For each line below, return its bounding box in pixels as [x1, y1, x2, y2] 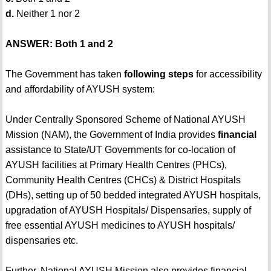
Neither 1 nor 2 [13, 8, 80, 19]
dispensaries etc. [5, 235, 78, 246]
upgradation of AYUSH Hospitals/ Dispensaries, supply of [5, 205, 251, 216]
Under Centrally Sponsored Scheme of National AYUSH [5, 114, 246, 125]
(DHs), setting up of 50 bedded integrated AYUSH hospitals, [5, 190, 261, 201]
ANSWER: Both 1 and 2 [5, 39, 113, 50]
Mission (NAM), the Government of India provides [5, 129, 218, 140]
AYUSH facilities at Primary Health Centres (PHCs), [5, 160, 227, 171]
